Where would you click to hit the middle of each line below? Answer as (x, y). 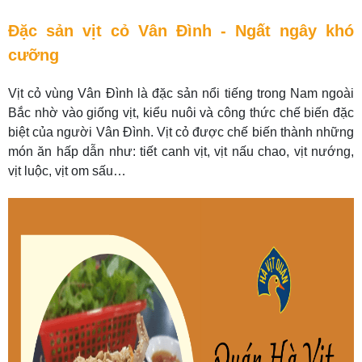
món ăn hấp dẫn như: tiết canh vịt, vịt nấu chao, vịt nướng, (181, 152)
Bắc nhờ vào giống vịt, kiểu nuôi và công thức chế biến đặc (181, 113)
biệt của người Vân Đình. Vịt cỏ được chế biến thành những (181, 132)
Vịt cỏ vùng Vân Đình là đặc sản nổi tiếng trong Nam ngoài (181, 93)
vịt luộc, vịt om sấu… (67, 171)
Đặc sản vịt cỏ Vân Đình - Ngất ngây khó (181, 31)
